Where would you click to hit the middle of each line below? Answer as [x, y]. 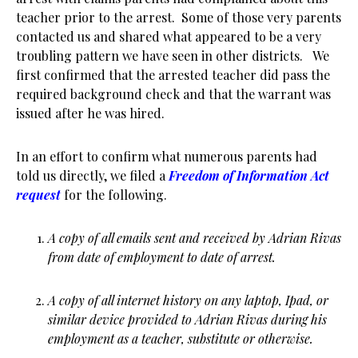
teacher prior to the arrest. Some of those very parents [179, 17]
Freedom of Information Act [249, 175]
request [38, 195]
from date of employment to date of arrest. [162, 257]
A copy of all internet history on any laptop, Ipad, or [188, 300]
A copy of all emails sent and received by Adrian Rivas [195, 238]
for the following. [114, 195]
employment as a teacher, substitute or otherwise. [181, 338]
